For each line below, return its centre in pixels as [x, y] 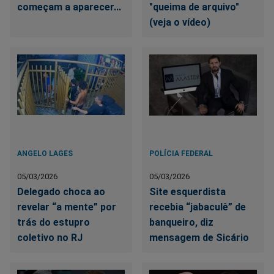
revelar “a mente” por [67, 207]
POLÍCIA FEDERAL [181, 153]
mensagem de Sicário [199, 237]
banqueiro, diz [182, 222]
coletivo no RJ [50, 237]
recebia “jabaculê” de [198, 207]
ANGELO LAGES [45, 153]
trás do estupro [54, 222]
